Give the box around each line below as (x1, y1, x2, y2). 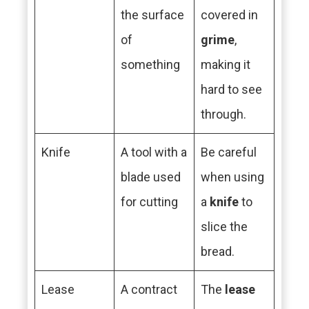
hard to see (201, 82, 262, 97)
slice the (201, 219, 248, 234)
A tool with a (121, 145, 187, 159)
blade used (121, 170, 181, 184)
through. (201, 107, 246, 121)
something (121, 57, 180, 72)
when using (201, 170, 264, 184)
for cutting (121, 195, 178, 209)
